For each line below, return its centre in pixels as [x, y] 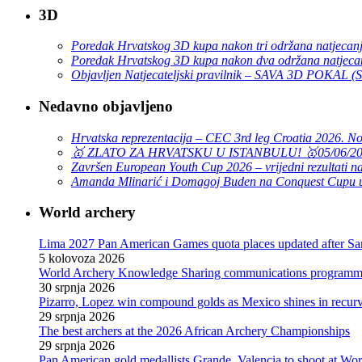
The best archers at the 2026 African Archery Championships [194, 331]
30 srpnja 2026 [77, 288]
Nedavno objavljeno [106, 107]
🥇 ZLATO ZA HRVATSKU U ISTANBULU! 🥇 [194, 152]
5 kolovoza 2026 [82, 259]
